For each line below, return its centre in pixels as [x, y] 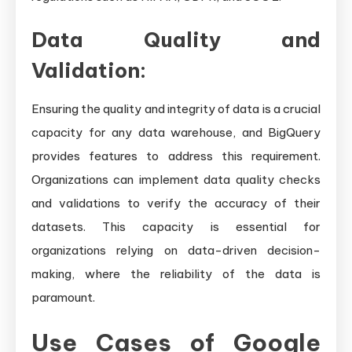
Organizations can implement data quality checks [176, 180]
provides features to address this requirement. [176, 156]
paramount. [63, 298]
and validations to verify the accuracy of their [176, 203]
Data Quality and [176, 40]
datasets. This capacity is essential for [176, 227]
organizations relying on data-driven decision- [176, 251]
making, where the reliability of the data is [176, 274]
